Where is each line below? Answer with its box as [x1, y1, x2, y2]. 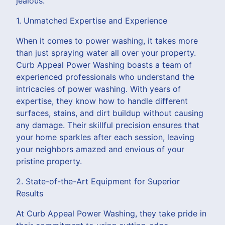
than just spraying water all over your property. [16, 47, 196, 58]
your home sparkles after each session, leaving [16, 132, 194, 142]
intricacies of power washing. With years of [16, 83, 181, 94]
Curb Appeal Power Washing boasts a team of [16, 59, 192, 70]
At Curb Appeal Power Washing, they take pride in [16, 208, 206, 218]
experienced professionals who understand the [16, 71, 194, 82]
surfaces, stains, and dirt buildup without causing [16, 107, 203, 118]
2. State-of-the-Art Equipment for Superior [16, 176, 180, 186]
